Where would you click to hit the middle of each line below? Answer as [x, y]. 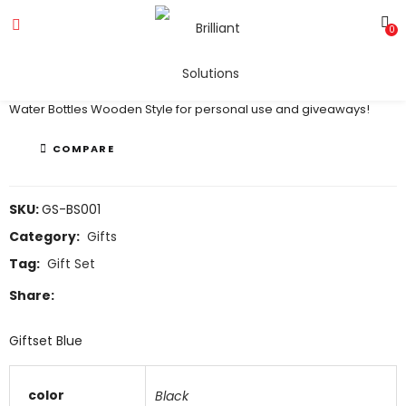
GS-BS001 [71, 209]
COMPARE [83, 149]
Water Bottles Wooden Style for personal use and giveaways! [189, 109]
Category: [46, 237]
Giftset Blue [46, 341]
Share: [32, 295]
